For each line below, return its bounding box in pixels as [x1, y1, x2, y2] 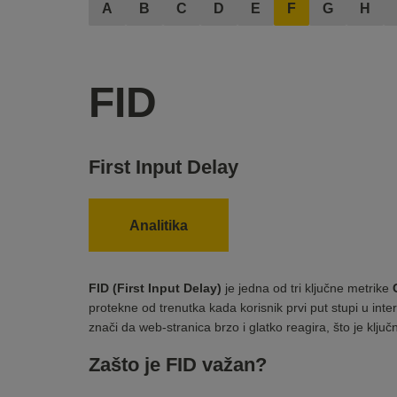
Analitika [129, 218, 188, 234]
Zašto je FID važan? [89, 354, 267, 377]
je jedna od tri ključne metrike [222, 281, 393, 296]
